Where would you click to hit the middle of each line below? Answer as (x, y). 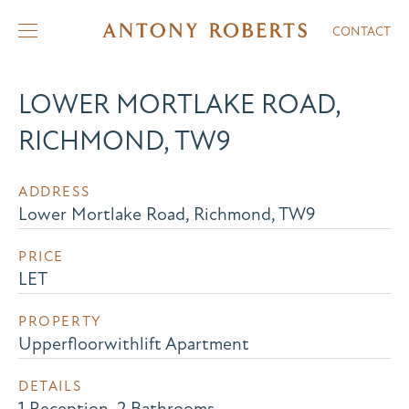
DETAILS (50, 386)
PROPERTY (60, 321)
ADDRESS (54, 192)
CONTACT (362, 31)
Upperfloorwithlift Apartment (134, 344)
